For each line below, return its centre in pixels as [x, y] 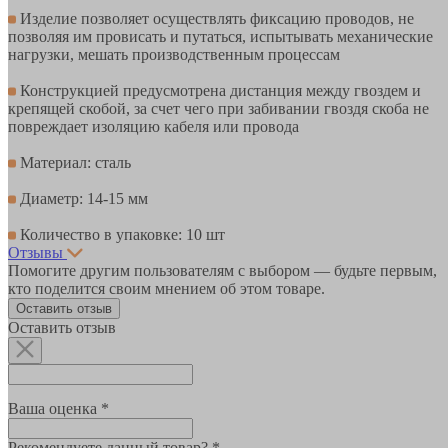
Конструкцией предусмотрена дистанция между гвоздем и [218, 90]
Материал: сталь [73, 162]
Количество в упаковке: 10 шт [120, 234]
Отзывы [35, 252]
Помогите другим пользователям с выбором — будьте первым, [222, 270]
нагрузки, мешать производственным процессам [174, 54]
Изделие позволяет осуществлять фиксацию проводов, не [215, 18]
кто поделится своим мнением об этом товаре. [166, 288]
